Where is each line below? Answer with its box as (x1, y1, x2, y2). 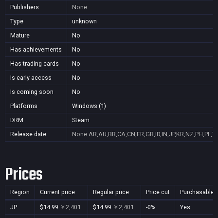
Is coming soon (10, 88, 54, 95)
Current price (40, 188, 75, 196)
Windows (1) (72, 102, 106, 109)
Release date (10, 130, 46, 138)
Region (10, 188, 30, 196)
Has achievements (10, 46, 62, 53)
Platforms (10, 102, 37, 109)
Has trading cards (10, 60, 59, 67)
